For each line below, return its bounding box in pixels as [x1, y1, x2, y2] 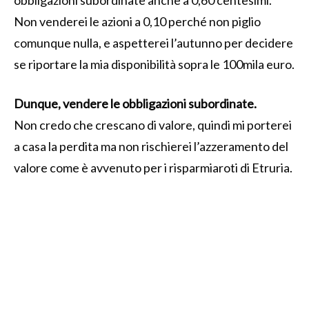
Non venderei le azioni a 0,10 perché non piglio [14, 13, 261, 29]
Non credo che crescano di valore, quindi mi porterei [14, 117, 292, 132]
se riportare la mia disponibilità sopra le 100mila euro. [14, 56, 295, 72]
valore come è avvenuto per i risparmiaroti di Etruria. [14, 159, 292, 175]
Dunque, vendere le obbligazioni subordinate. [14, 95, 257, 111]
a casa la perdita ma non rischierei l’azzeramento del [14, 138, 288, 154]
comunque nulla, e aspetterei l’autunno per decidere [14, 34, 293, 50]
